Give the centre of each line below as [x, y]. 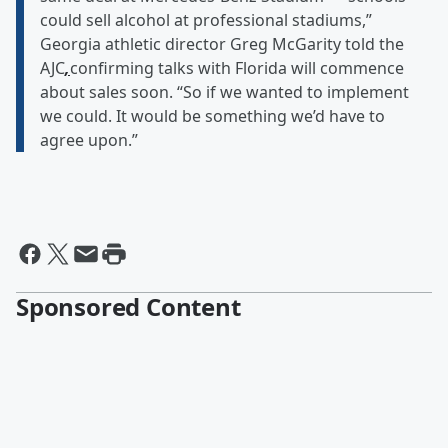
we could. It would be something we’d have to [212, 116]
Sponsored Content [128, 307]
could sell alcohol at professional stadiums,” [206, 20]
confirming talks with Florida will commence [237, 68]
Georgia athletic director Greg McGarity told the [222, 44]
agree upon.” [89, 140]
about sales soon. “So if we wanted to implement [224, 92]
